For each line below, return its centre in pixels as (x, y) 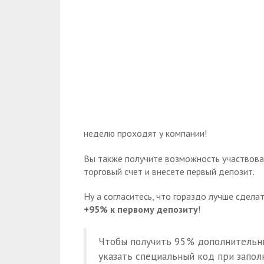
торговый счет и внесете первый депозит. (169, 171)
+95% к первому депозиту (141, 209)
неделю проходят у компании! (145, 133)
